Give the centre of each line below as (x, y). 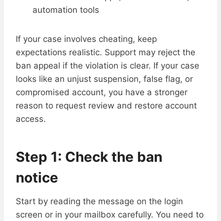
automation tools (66, 10)
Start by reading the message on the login (99, 202)
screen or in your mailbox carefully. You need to (110, 215)
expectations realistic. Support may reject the (106, 53)
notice (37, 178)
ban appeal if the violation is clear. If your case (108, 66)
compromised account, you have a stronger (102, 92)
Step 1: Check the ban (89, 157)
